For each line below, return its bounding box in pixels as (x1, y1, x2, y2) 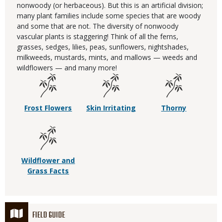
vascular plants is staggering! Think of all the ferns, (17, 32, 178, 42)
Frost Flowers (24, 103, 72, 113)
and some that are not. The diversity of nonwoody (17, 21, 178, 31)
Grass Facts (27, 166, 69, 176)
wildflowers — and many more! (17, 63, 117, 73)
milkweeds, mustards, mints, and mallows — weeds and (17, 53, 197, 62)
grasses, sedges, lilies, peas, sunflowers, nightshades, (17, 42, 189, 52)
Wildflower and (21, 156, 75, 166)
